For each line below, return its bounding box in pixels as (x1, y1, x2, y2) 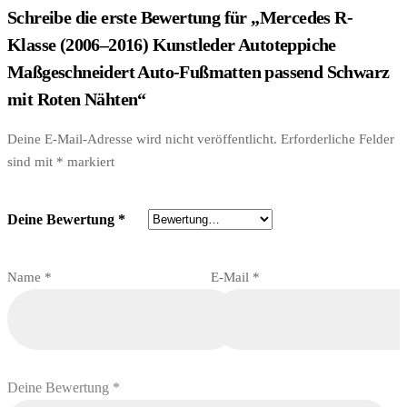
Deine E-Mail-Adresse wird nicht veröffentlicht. (7, 132, 277, 147)
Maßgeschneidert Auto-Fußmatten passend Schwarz (7, 62, 390, 83)
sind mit (7, 154, 56, 170)
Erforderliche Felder (281, 132, 394, 147)
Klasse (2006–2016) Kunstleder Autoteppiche (7, 35, 336, 55)
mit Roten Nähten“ (7, 89, 146, 110)
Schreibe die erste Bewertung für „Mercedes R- (7, 7, 352, 28)
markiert (64, 154, 114, 170)
